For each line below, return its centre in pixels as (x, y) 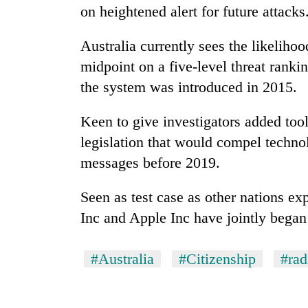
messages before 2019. (150, 163)
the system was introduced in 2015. (189, 87)
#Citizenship (217, 259)
